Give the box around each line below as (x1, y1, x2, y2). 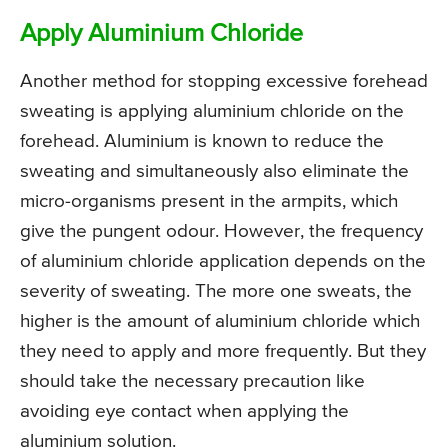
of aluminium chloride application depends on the (20, 252, 426, 272)
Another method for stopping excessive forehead (20, 72, 428, 92)
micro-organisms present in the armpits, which (20, 192, 398, 212)
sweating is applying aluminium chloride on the (20, 102, 404, 122)
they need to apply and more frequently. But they (20, 342, 426, 362)
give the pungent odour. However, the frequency (20, 222, 423, 242)
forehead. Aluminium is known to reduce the (20, 132, 384, 152)
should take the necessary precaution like (20, 372, 365, 392)
